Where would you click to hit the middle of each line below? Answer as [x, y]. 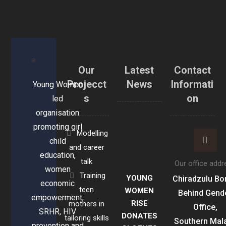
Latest [139, 70]
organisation [58, 112]
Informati [192, 84]
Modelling [93, 133]
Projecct [87, 84]
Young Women [58, 84]
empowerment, [58, 197]
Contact [192, 70]
